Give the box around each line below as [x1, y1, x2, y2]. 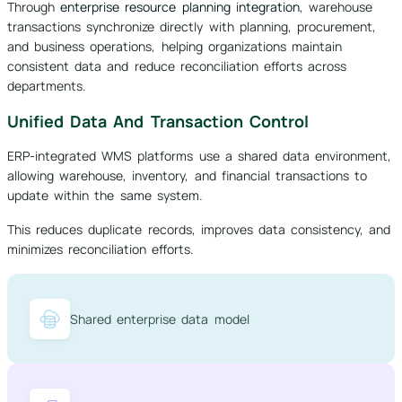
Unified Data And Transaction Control [7, 110, 309, 133]
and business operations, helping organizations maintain [7, 38, 342, 56]
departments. [7, 77, 86, 95]
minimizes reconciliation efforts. [7, 240, 195, 258]
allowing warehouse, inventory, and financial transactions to [7, 167, 368, 185]
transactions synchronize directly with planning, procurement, [7, 18, 376, 36]
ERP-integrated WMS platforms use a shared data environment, [7, 147, 392, 165]
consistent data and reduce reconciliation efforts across [7, 57, 347, 75]
